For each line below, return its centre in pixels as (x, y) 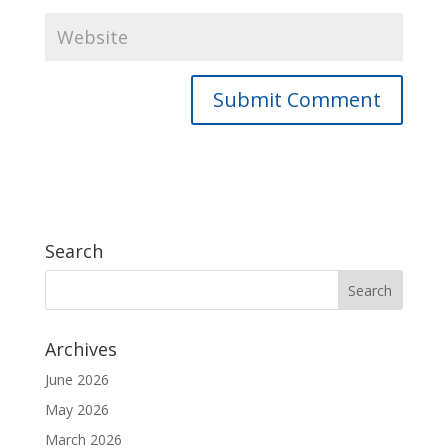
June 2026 (76, 379)
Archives (80, 349)
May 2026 (76, 409)
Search (73, 251)
